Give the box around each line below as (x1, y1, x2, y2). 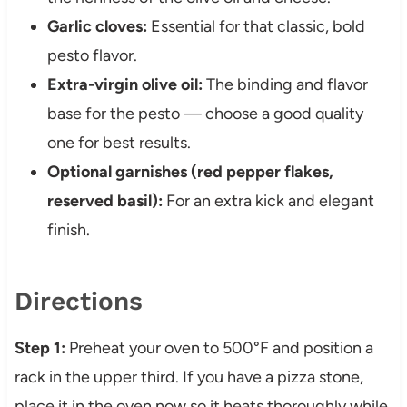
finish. (46, 220, 90, 241)
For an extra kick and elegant (162, 191, 374, 212)
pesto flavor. (46, 45, 137, 66)
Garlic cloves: (46, 16, 147, 37)
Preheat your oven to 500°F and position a (65, 338, 373, 359)
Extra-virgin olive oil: (46, 74, 203, 95)
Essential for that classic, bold (146, 16, 365, 37)
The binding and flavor (202, 74, 368, 95)
